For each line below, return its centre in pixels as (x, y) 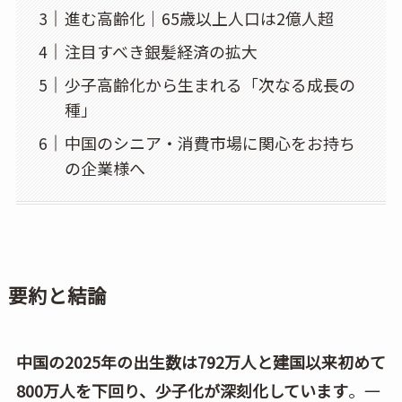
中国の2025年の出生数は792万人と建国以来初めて (201, 361)
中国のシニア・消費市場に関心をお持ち (210, 143)
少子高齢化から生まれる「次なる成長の (210, 85)
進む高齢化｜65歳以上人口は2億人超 (199, 18)
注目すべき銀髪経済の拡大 (161, 52)
